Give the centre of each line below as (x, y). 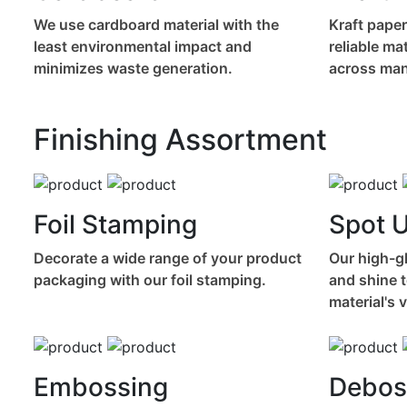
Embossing (101, 387)
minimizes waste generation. (133, 69)
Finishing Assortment (180, 140)
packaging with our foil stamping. (150, 279)
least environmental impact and (143, 47)
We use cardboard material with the (156, 25)
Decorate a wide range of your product (168, 258)
